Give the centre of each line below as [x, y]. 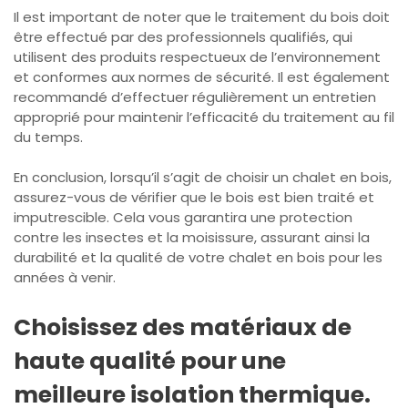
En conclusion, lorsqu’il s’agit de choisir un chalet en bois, [203, 178]
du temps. [48, 137]
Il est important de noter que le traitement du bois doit [202, 16]
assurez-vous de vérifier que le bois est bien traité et [194, 198]
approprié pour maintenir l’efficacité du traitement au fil [204, 117]
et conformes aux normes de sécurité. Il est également [202, 76]
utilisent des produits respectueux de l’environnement [197, 56]
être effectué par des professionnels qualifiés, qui [183, 36]
